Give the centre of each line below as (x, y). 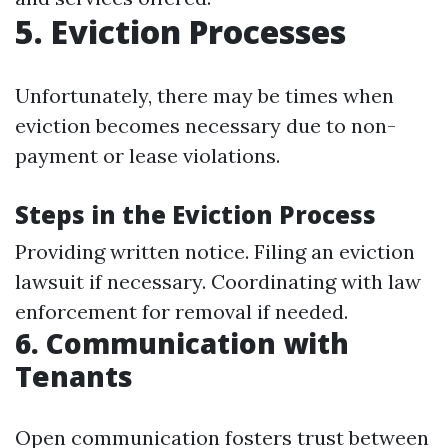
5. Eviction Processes (180, 31)
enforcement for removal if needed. (181, 311)
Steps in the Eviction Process (195, 214)
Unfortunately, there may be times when (204, 95)
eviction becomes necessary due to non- (205, 125)
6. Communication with (182, 343)
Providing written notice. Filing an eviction (215, 251)
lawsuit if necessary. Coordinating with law (218, 281)
